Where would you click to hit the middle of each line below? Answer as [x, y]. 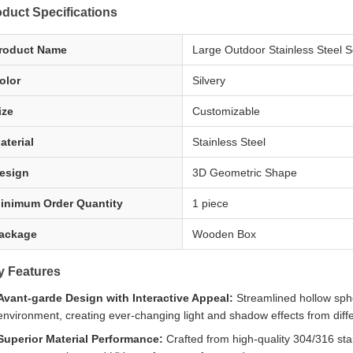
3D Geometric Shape [245, 173]
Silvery [209, 80]
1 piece [210, 203]
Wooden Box [224, 234]
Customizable [226, 111]
